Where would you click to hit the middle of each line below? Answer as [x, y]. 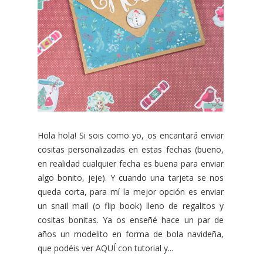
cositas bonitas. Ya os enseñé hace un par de [131, 220]
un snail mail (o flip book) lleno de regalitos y [131, 205]
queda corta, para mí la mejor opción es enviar [131, 191]
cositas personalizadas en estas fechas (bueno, [131, 149]
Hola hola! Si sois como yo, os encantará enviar [131, 135]
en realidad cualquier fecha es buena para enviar [131, 163]
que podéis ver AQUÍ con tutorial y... [105, 248]
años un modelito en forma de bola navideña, [131, 234]
